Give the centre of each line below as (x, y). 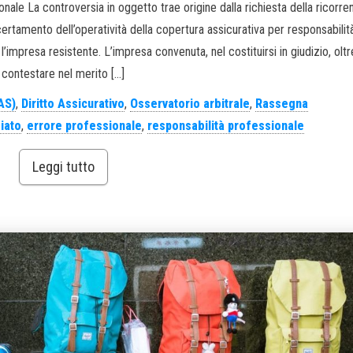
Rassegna (281, 104)
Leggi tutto (63, 167)
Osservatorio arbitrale (190, 104)
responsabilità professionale (226, 126)
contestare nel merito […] (63, 74)
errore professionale (85, 126)
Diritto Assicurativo (72, 104)
